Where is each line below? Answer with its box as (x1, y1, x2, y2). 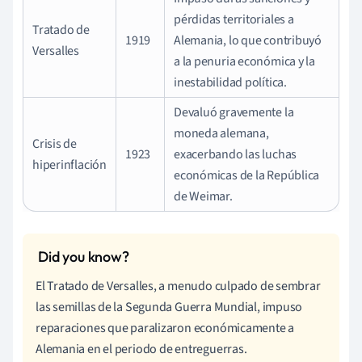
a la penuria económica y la (174, 52, 316, 70)
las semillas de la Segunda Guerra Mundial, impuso (36, 297, 303, 316)
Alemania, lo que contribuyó (174, 31, 322, 49)
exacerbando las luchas (174, 145, 297, 163)
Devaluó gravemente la (174, 103, 294, 121)
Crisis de (32, 134, 78, 153)
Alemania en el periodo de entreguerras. (36, 339, 247, 358)
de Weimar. (174, 187, 233, 205)
